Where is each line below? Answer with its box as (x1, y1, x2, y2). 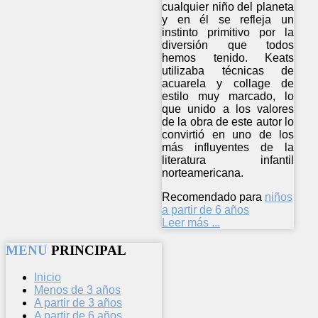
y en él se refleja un (162, 13, 295, 26)
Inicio (34, 271, 61, 284)
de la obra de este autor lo (162, 115, 295, 128)
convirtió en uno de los (162, 128, 295, 141)
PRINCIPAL (51, 242, 126, 258)
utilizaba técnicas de (162, 64, 295, 77)
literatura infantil (162, 153, 295, 166)
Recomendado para (162, 190, 262, 203)
